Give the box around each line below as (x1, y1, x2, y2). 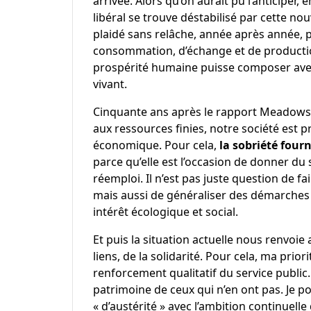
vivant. (92, 76, 127, 92)
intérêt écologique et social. (92, 203, 244, 219)
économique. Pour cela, (92, 137, 219, 153)
